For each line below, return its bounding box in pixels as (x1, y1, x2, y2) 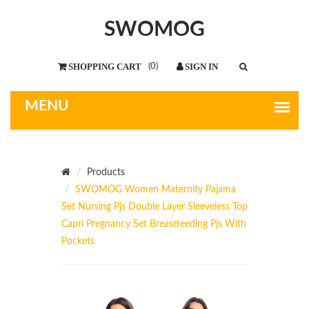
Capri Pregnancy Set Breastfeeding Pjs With (61, 219, 246, 229)
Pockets (61, 237, 94, 246)
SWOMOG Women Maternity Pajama (75, 185, 236, 195)
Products (87, 168, 125, 177)
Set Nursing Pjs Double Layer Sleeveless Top (61, 202, 248, 212)
